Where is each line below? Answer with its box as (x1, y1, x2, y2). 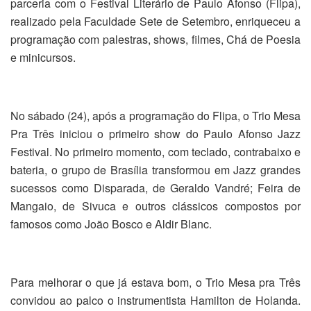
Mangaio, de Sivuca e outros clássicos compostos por (10, 197, 301, 214)
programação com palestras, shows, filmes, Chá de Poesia (10, 31, 301, 47)
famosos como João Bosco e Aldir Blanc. (10, 215, 212, 232)
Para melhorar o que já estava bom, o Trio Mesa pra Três (10, 274, 301, 290)
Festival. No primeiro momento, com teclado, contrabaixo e (10, 143, 301, 160)
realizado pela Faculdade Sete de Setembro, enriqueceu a (10, 12, 301, 29)
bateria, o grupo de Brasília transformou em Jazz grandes (10, 161, 301, 178)
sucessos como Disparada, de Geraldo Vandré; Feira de (10, 179, 301, 196)
